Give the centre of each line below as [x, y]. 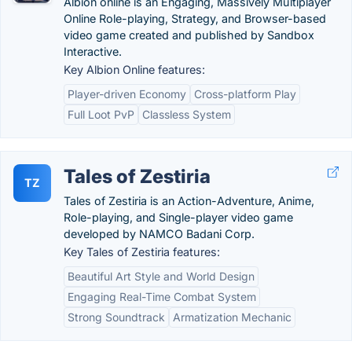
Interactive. [93, 51]
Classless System [187, 114]
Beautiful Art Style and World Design [161, 276]
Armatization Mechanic [232, 317]
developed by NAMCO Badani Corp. [159, 234]
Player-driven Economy [127, 94]
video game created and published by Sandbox [189, 35]
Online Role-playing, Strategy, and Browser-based [195, 18]
